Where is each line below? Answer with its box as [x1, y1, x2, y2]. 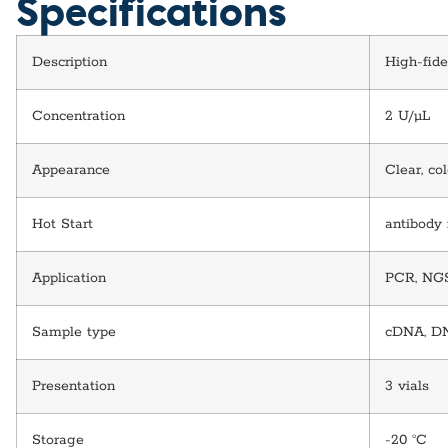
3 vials [385, 376, 429, 395]
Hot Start [32, 214, 93, 233]
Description [32, 52, 107, 71]
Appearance [32, 160, 110, 179]
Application [32, 268, 106, 287]
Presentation [32, 376, 115, 395]
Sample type [32, 322, 116, 341]
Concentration [32, 106, 125, 125]
